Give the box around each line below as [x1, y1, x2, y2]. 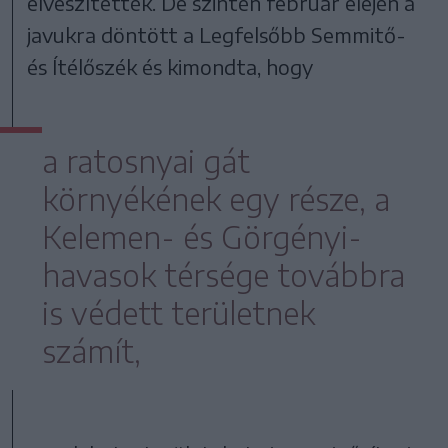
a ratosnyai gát [42, 142, 250, 181]
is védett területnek [42, 294, 315, 333]
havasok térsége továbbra [42, 256, 405, 295]
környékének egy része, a [42, 180, 390, 219]
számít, [42, 332, 141, 371]
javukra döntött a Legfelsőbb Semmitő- [27, 22, 407, 48]
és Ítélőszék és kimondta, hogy [27, 54, 314, 80]
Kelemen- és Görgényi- [42, 218, 362, 257]
